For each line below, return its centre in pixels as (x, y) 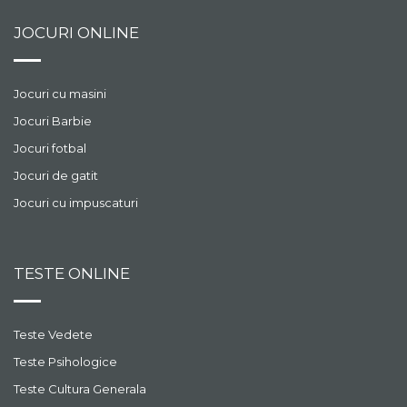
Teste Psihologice (65, 361)
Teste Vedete (53, 334)
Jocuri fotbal (50, 148)
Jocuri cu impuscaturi (76, 202)
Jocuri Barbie (53, 120)
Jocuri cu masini (60, 93)
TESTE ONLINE (72, 273)
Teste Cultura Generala (80, 388)
